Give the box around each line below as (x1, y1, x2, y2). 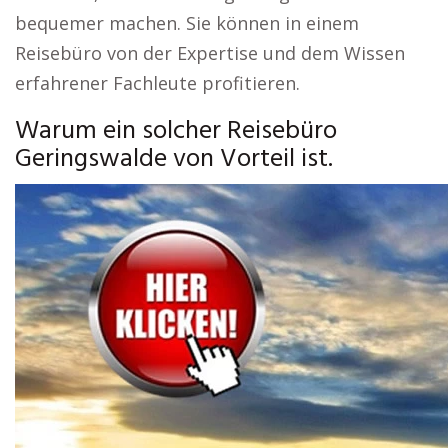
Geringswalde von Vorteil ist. (15, 139, 333, 180)
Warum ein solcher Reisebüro (15, 111, 337, 152)
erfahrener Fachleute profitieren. (15, 71, 300, 95)
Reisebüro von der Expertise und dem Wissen (15, 41, 405, 65)
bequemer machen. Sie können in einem (15, 11, 359, 35)
